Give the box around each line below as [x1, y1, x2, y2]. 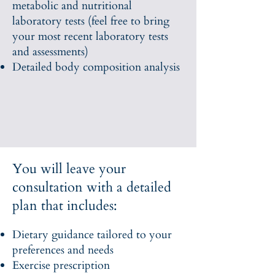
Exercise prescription [12, 258, 113, 273]
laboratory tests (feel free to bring [12, 14, 169, 29]
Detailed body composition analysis [12, 60, 183, 75]
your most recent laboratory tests [12, 29, 168, 44]
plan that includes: [12, 196, 117, 215]
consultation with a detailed [12, 178, 171, 196]
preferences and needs [12, 242, 114, 258]
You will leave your [12, 160, 126, 178]
